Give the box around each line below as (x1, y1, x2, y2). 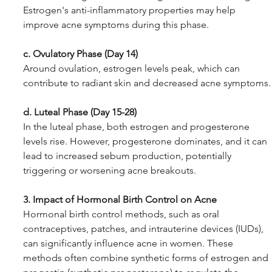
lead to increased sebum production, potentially (23, 150, 234, 162)
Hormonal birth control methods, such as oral (23, 208, 222, 220)
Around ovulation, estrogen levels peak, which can (23, 63, 242, 75)
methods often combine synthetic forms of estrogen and (23, 252, 271, 264)
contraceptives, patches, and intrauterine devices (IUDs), (23, 223, 266, 235)
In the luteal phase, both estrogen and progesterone (23, 121, 252, 133)
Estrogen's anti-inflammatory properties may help (23, 4, 238, 16)
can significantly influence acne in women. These (23, 237, 236, 250)
